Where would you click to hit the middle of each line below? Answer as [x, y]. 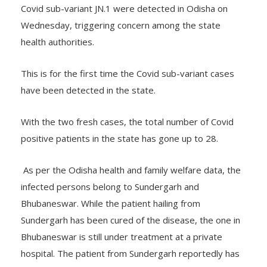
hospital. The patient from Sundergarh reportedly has [130, 253]
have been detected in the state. [88, 90]
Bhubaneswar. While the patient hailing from [111, 203]
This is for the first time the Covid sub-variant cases [128, 73]
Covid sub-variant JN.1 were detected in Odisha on [124, 8]
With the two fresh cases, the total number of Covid [127, 122]
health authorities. [58, 42]
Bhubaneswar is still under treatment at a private [122, 237]
